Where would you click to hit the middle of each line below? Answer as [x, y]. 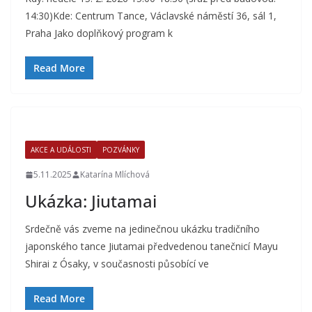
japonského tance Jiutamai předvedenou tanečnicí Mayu [151, 246]
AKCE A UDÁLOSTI [61, 150]
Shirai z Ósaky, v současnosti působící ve [117, 264]
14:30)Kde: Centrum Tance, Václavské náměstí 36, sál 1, [151, 16]
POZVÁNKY [121, 150]
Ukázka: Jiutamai [91, 201]
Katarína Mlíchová [115, 174]
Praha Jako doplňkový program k [99, 33]
